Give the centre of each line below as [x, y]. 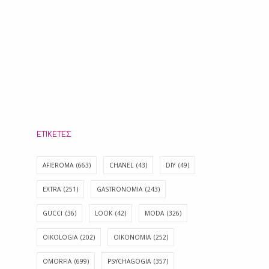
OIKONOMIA [132, 237]
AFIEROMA [58, 165]
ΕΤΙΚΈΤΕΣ [54, 134]
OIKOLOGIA [60, 237]
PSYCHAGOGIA [129, 261]
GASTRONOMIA [119, 189]
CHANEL [121, 165]
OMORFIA [57, 261]
